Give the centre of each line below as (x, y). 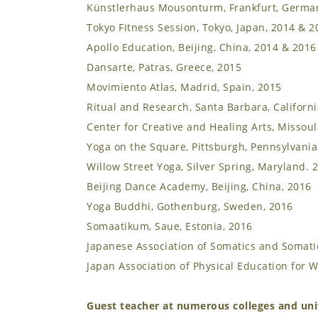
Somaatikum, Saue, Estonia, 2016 (170, 226)
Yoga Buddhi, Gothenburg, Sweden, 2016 (190, 206)
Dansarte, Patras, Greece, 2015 (164, 67)
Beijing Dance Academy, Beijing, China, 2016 (199, 186)
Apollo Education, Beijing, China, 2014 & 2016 (202, 47)
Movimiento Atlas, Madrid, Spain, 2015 (184, 87)
